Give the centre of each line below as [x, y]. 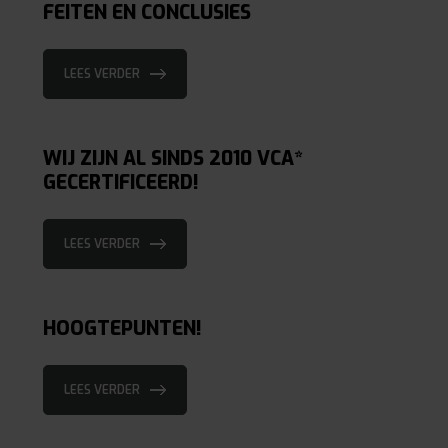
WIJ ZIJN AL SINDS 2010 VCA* [172, 159]
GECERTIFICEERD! [120, 183]
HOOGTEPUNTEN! [121, 329]
